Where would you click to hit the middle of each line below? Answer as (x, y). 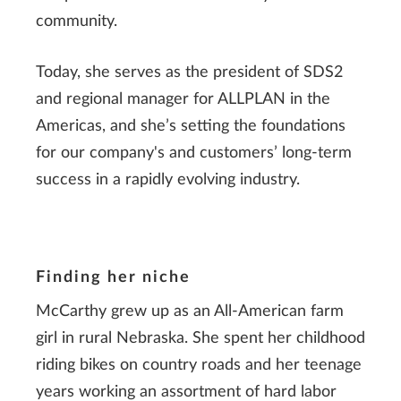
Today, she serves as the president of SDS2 (189, 72)
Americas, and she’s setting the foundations (191, 126)
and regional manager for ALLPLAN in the (183, 99)
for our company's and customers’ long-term (194, 153)
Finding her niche (113, 277)
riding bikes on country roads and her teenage (199, 366)
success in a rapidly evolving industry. (168, 179)
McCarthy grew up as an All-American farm (190, 312)
